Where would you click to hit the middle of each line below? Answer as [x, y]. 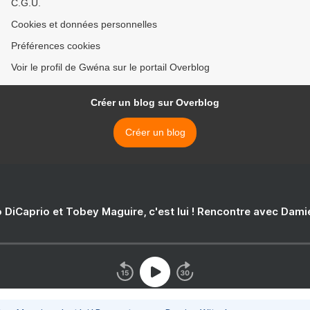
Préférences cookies [56, 46]
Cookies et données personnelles [84, 25]
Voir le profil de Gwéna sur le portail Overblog [110, 67]
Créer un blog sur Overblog [155, 103]
